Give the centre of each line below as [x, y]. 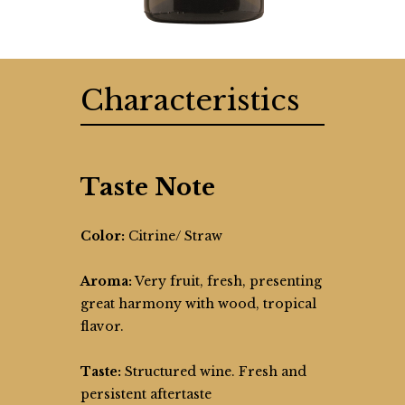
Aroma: [106, 281]
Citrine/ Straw [174, 236]
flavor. [102, 326]
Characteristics [190, 100]
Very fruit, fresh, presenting [227, 281]
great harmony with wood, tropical [198, 304]
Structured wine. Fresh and [214, 372]
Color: [103, 236]
